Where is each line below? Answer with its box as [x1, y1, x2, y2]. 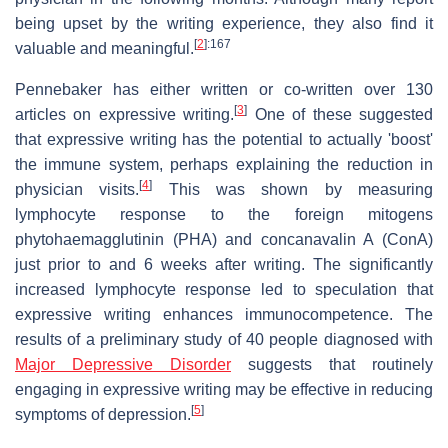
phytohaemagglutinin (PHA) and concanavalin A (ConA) [15, 230, 433, 248]
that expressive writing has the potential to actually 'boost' [15, 130, 433, 148]
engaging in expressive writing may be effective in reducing [15, 380, 433, 398]
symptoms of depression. [15, 405, 191, 423]
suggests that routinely [231, 355, 433, 373]
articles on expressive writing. [15, 105, 235, 123]
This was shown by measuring [152, 180, 434, 198]
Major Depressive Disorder [15, 355, 231, 373]
